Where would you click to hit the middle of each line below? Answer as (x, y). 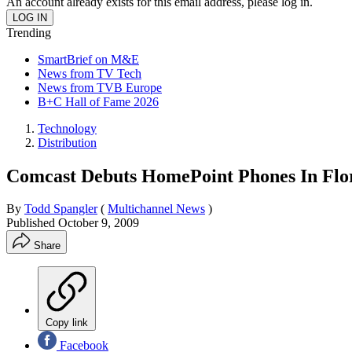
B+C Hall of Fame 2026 (98, 101)
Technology (67, 128)
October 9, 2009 (99, 223)
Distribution (67, 142)
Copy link (67, 323)
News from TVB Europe (100, 87)
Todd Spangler (61, 209)
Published (32, 223)
